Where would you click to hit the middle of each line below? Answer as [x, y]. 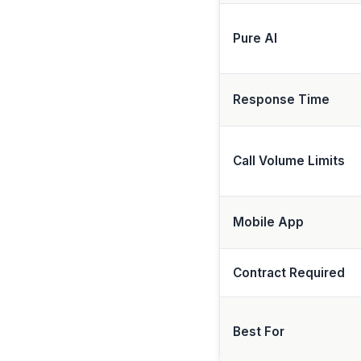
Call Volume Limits [289, 161]
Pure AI [255, 38]
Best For [259, 332]
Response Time [281, 100]
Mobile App [268, 222]
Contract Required [289, 273]
